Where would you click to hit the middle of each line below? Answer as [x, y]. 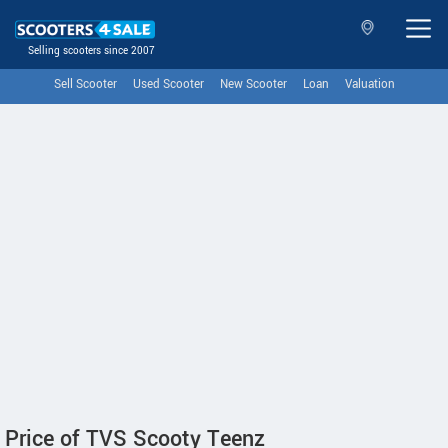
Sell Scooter [85, 84]
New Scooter [253, 84]
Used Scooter [168, 84]
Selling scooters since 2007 [91, 51]
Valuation [369, 84]
